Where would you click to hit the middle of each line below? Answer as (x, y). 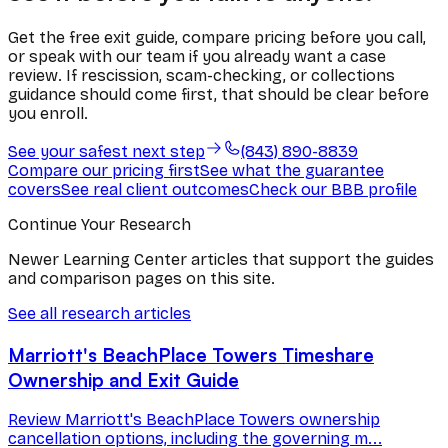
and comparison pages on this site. (141, 279)
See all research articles (99, 314)
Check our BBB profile (333, 190)
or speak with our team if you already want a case (197, 57)
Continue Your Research (99, 225)
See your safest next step (106, 152)
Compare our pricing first (104, 171)
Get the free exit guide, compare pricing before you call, (217, 38)
